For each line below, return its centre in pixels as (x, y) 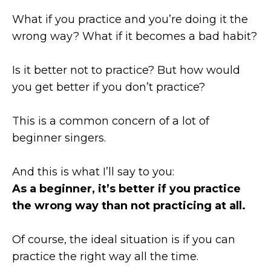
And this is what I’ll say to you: (93, 171)
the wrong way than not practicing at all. (129, 205)
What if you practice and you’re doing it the (130, 19)
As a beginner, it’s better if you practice (126, 188)
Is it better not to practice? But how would (126, 70)
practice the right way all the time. (105, 256)
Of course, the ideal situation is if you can (124, 239)
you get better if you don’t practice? (109, 87)
